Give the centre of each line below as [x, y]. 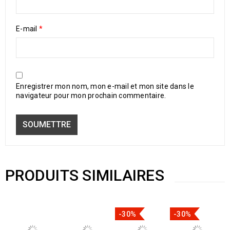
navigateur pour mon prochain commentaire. [91, 95]
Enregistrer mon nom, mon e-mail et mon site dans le [105, 86]
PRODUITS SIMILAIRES [85, 175]
